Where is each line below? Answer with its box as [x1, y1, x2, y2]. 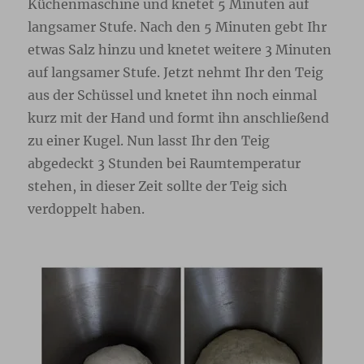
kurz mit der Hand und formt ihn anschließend [28, 110, 330, 127]
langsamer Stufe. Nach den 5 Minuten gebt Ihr [28, 19, 327, 36]
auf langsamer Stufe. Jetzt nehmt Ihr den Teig [28, 64, 324, 81]
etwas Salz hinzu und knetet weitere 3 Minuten [28, 41, 332, 58]
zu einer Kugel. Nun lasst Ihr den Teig [28, 132, 271, 149]
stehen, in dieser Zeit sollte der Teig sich [28, 178, 288, 195]
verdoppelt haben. [28, 201, 145, 218]
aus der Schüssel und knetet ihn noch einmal [28, 87, 318, 104]
